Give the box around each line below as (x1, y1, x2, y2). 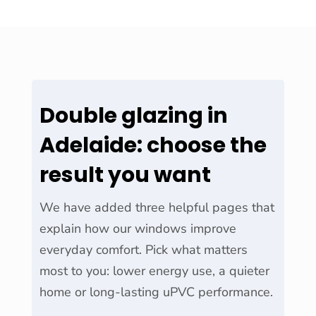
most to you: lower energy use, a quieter (39, 262, 269, 279)
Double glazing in (39, 100, 228, 130)
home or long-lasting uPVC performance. (39, 283, 273, 300)
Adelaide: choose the (39, 130, 267, 160)
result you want (39, 159, 211, 190)
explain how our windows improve (39, 219, 236, 237)
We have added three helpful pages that (39, 198, 274, 216)
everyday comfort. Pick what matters (39, 241, 248, 258)
